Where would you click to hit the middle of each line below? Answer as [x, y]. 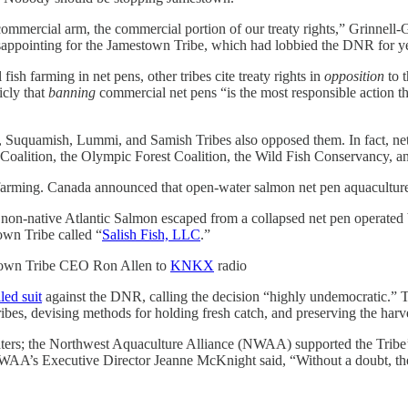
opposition [354, 76]
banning [72, 92]
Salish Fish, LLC [151, 234]
